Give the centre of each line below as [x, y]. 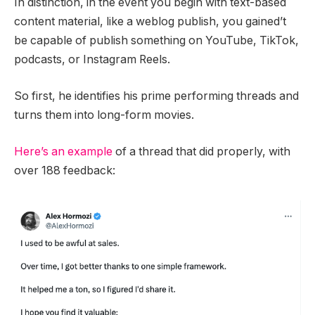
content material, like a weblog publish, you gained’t [150, 22]
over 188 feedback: [65, 170]
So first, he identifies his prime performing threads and [156, 96]
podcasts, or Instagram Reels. [94, 60]
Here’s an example [63, 151]
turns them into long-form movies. [105, 115]
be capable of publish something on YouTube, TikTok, [156, 41]
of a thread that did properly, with [201, 151]
